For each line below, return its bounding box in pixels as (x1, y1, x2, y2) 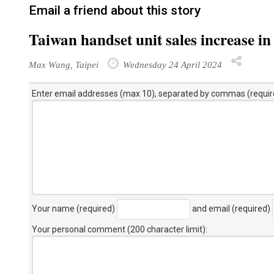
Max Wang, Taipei (29, 59, 98, 70)
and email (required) (190, 203, 272, 213)
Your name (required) (32, 203, 117, 213)
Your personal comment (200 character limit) (32, 224, 206, 234)
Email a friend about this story (29, 3, 201, 18)
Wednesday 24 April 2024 (120, 59, 222, 70)
